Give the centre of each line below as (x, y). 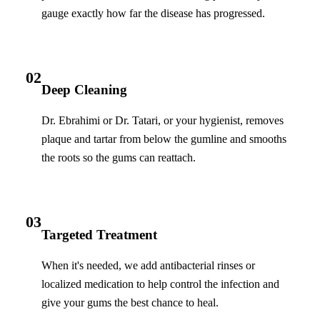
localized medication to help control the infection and (160, 284)
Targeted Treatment (99, 234)
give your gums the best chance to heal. (130, 302)
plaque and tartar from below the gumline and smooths (164, 139)
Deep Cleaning (84, 90)
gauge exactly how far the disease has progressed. (153, 13)
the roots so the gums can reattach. (119, 158)
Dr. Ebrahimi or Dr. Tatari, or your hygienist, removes (162, 121)
